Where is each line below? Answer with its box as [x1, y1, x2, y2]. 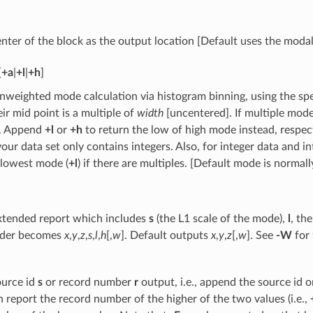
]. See [246, 229, 276, 241]
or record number [42, 276, 134, 288]
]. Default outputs [120, 229, 211, 241]
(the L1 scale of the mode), [153, 212, 288, 224]
